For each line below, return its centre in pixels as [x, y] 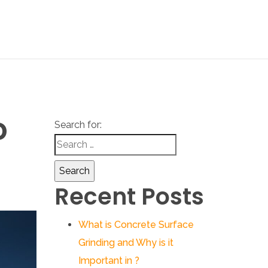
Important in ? [109, 261]
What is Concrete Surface [136, 225]
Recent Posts [129, 197]
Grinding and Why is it [126, 243]
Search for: [78, 125]
